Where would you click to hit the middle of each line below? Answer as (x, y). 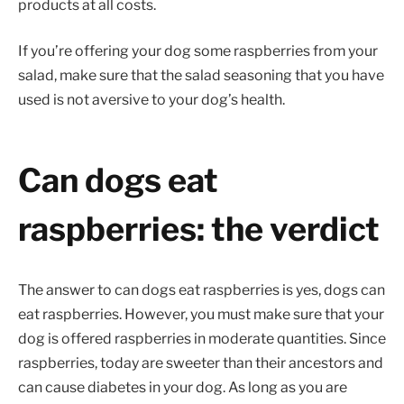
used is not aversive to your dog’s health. (151, 100)
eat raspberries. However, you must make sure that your (201, 314)
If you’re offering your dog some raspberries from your (198, 51)
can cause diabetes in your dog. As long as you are (183, 387)
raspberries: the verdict (199, 229)
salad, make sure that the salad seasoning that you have (201, 76)
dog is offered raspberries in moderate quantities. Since (202, 338)
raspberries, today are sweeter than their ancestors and (201, 363)
